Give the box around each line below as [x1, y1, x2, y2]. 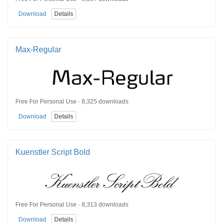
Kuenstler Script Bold [15, 148, 90, 157]
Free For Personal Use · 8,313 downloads [15, 201, 128, 208]
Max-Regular [15, 45, 61, 54]
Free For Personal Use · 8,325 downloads [15, 98, 128, 106]
